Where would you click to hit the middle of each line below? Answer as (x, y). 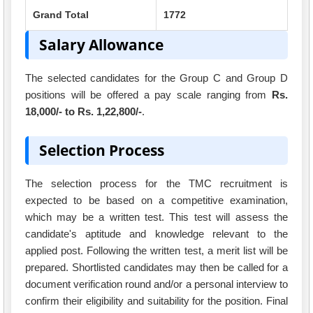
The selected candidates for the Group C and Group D (156, 78)
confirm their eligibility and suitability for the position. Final (156, 300)
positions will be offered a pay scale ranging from (148, 95)
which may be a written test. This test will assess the (156, 217)
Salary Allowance (101, 45)
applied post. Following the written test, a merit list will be (156, 250)
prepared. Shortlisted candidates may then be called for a (156, 267)
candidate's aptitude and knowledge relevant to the (156, 233)
